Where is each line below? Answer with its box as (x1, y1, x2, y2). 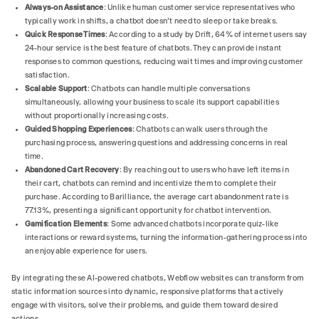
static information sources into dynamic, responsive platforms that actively (11, 286, 284, 296)
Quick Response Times (24, 29, 105, 39)
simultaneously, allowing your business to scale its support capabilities (24, 97, 279, 107)
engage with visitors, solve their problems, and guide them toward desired (11, 300, 278, 310)
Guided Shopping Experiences (24, 124, 132, 134)
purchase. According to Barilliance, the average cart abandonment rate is (24, 192, 288, 202)
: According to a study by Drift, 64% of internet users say (105, 29, 308, 39)
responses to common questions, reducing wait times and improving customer (24, 56, 303, 66)
